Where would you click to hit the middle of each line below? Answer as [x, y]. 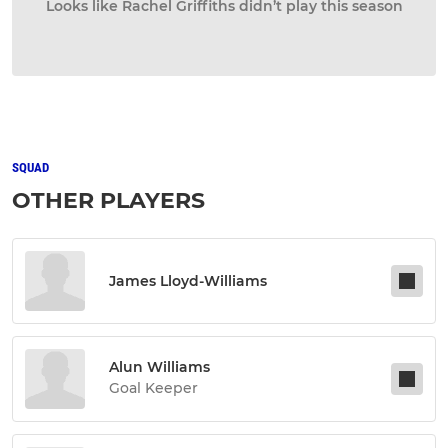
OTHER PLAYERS [108, 200]
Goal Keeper [153, 388]
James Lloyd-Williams [188, 281]
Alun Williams [159, 367]
